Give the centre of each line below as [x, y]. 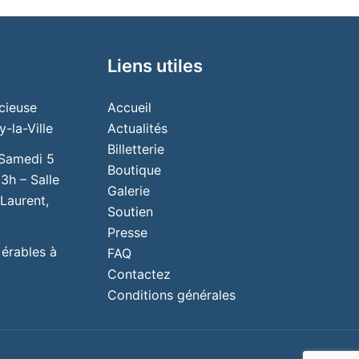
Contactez [139, 274]
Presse [127, 233]
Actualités [137, 129]
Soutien [130, 212]
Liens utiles [155, 66]
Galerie [128, 191]
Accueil [129, 108]
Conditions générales [171, 295]
